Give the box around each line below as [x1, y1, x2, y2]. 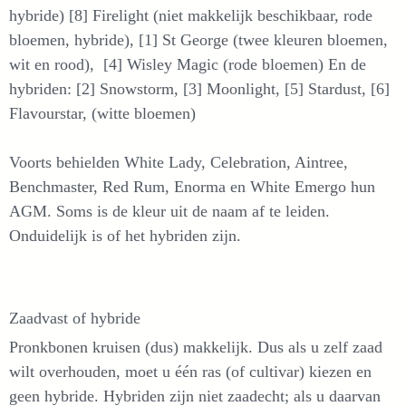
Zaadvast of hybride [9, 309, 140, 327]
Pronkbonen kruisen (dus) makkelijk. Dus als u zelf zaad [9, 338, 382, 356]
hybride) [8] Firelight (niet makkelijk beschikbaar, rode [9, 6, 372, 24]
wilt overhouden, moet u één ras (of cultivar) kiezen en [9, 362, 372, 381]
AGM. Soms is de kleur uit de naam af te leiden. [9, 202, 330, 220]
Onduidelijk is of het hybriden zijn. [9, 227, 241, 245]
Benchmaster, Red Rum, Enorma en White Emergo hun [9, 178, 375, 196]
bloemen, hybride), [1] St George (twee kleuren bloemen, [9, 31, 388, 49]
